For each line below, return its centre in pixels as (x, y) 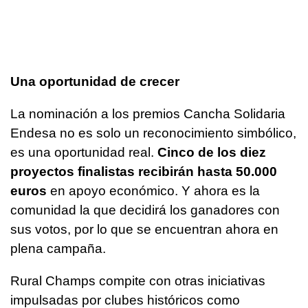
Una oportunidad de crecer (95, 82)
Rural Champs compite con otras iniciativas (138, 281)
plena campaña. (58, 249)
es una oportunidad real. (84, 153)
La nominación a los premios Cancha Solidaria (148, 114)
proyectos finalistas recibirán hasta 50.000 (144, 172)
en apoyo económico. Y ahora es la (153, 191)
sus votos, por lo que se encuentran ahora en (144, 230)
